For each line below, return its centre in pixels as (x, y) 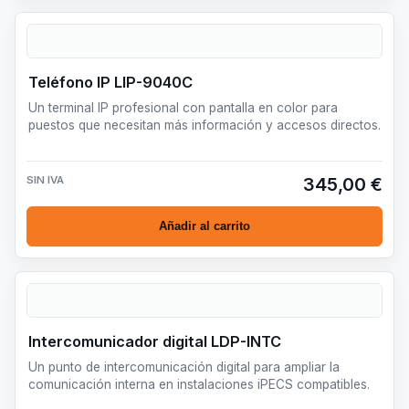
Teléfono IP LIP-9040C (110, 82)
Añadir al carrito (204, 226)
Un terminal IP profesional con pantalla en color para (183, 107)
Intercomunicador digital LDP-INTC (155, 341)
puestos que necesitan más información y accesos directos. (204, 125)
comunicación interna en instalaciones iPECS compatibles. (199, 384)
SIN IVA (45, 179)
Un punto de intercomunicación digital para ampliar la (184, 367)
